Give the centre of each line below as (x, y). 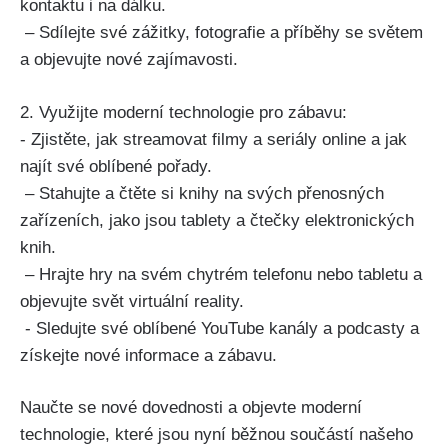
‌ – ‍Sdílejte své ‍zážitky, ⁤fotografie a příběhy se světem (221, 33)
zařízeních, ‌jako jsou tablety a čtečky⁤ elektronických (217, 220)
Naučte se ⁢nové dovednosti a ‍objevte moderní (191, 408)
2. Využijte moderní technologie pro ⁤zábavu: (183, 112)
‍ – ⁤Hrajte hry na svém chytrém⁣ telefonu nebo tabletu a (221, 274)
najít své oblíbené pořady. (116, 166)
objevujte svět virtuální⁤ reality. (132, 301)
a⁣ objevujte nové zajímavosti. (129, 60)
